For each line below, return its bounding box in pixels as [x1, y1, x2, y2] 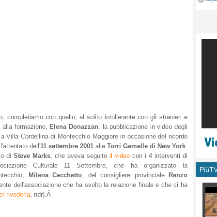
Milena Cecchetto [28, 171, 82, 179]
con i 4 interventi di [130, 152, 187, 160]
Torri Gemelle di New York [107, 142, 186, 150]
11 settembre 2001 [40, 142, 95, 150]
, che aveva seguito [50, 152, 109, 160]
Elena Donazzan [49, 123, 98, 131]
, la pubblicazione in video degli [98, 123, 188, 131]
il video [109, 152, 130, 160]
